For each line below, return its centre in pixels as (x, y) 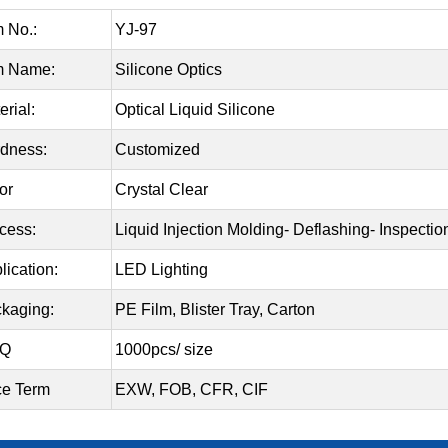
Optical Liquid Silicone (195, 110)
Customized (157, 150)
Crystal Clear (161, 190)
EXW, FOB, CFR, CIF (191, 390)
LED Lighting (161, 270)
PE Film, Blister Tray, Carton (215, 310)
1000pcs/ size (164, 350)
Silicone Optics (168, 70)
